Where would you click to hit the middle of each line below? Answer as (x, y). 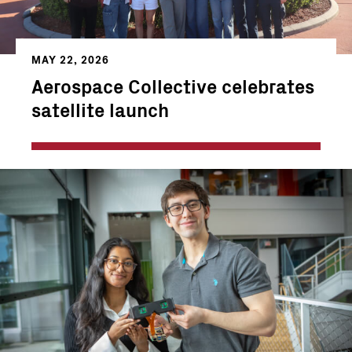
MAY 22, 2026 (70, 60)
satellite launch (100, 109)
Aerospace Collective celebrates (173, 85)
